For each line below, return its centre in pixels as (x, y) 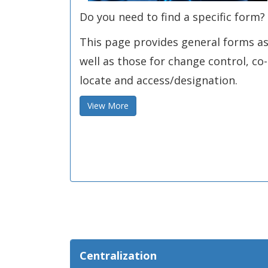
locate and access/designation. (159, 80)
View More (108, 106)
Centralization (118, 255)
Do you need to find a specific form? (172, 17)
